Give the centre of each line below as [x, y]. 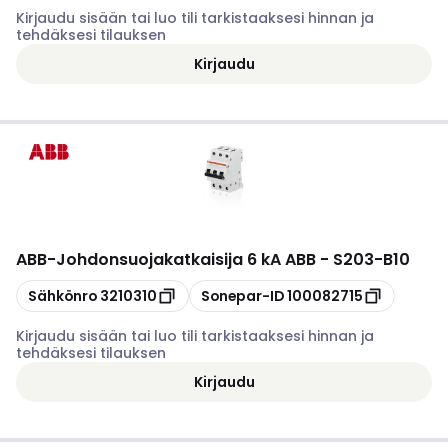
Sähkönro [62, 295]
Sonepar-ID [242, 295]
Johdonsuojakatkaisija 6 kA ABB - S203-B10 [233, 259]
